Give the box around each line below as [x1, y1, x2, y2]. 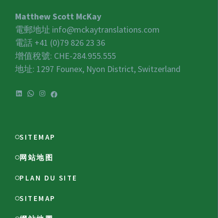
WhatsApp [26, 91, 61, 102]
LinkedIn [15, 91, 44, 102]
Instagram [38, 91, 74, 102]
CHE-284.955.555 [54, 50, 116, 62]
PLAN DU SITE [19, 173, 78, 183]
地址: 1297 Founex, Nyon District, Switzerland [15, 63, 181, 75]
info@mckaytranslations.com [52, 24, 160, 36]
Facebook [50, 92, 82, 103]
